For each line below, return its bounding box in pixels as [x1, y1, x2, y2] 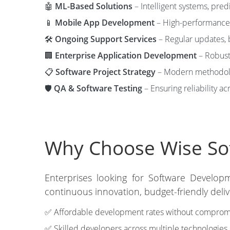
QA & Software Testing [54, 83, 142, 94]
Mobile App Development [55, 17, 155, 28]
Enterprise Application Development [55, 50, 197, 61]
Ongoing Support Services [55, 33, 157, 45]
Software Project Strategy [55, 66, 156, 78]
